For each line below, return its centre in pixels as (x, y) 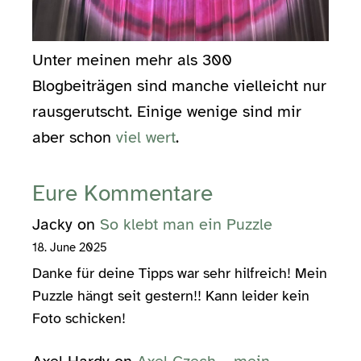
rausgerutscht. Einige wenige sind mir (167, 111)
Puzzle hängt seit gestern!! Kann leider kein (171, 295)
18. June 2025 (70, 247)
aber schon (74, 137)
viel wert (146, 137)
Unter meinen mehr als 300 (132, 60)
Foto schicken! (79, 318)
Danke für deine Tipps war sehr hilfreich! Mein (180, 273)
